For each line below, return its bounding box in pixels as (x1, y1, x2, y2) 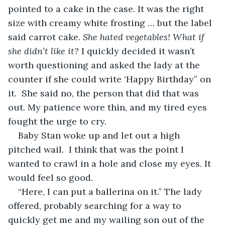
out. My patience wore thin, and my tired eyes (8, 101, 209, 113)
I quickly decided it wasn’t (79, 45, 197, 57)
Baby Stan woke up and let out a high (18, 129, 182, 141)
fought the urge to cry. (8, 115, 109, 127)
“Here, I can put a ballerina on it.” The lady (18, 185, 204, 197)
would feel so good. (8, 171, 93, 183)
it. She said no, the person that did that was (8, 87, 201, 99)
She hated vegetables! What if (83, 31, 207, 43)
